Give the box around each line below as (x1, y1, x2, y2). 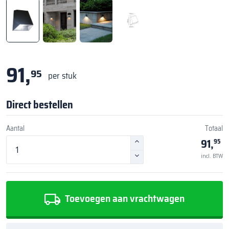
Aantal (6, 123, 25, 134)
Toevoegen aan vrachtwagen (62, 190, 185, 207)
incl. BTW (201, 152, 223, 159)
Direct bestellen (6, 97, 73, 113)
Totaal (205, 123, 223, 134)
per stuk (48, 68, 77, 82)
